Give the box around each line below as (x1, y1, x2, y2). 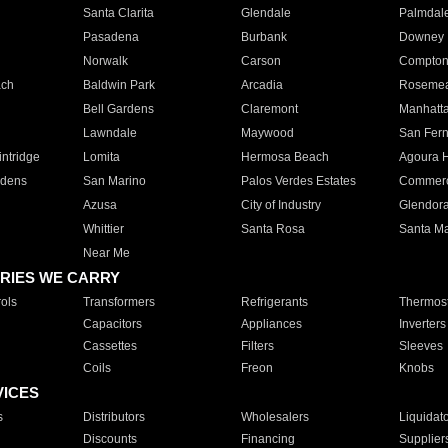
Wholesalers (240, 410, 309, 424)
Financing (240, 432, 295, 446)
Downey (398, 30, 444, 44)
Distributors (82, 410, 145, 424)
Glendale (240, 6, 291, 20)
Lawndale (82, 126, 137, 140)
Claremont (240, 102, 298, 116)
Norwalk (82, 54, 128, 68)
